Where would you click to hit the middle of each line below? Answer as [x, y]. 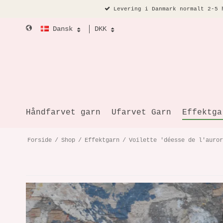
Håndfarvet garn [63, 112]
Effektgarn [102, 141]
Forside [39, 141]
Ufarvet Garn [141, 112]
